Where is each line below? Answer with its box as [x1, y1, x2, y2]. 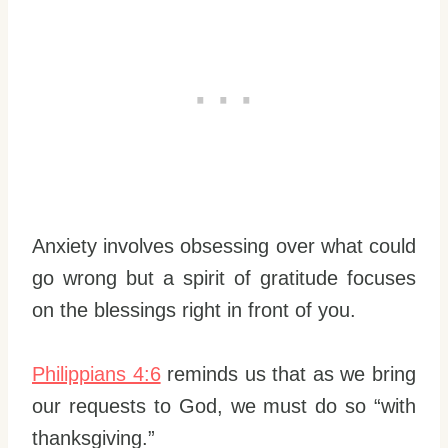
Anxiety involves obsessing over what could [32, 235, 416, 258]
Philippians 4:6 [32, 363, 161, 386]
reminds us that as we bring [160, 363, 417, 386]
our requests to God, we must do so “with [32, 395, 416, 418]
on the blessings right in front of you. [32, 299, 356, 322]
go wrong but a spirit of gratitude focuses [32, 267, 416, 290]
